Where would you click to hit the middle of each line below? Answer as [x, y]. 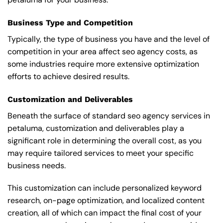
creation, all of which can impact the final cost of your [105, 213]
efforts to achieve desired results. [68, 76]
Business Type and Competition [70, 22]
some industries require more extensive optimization [103, 64]
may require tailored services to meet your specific [101, 153]
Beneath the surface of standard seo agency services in [109, 115]
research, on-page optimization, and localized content [106, 201]
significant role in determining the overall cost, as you [105, 140]
